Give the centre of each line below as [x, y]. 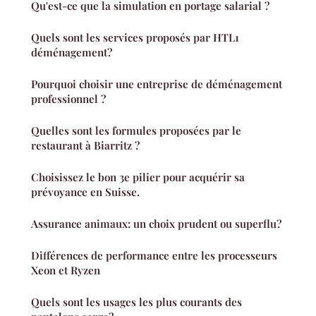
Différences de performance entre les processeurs [154, 256]
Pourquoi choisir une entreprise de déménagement [157, 84]
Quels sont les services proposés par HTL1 [135, 38]
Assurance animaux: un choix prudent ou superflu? [156, 224]
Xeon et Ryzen [66, 271]
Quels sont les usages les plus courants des [136, 302]
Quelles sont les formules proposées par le [136, 131]
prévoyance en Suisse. [85, 192]
